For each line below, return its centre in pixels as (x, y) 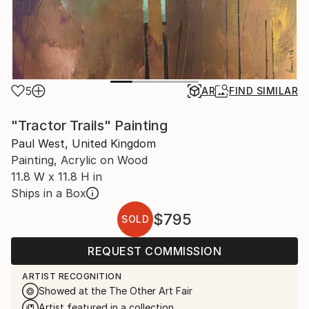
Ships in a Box (49, 193)
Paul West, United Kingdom (83, 143)
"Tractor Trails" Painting (89, 126)
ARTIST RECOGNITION (72, 276)
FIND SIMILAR (263, 91)
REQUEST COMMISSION (154, 251)
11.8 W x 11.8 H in (57, 177)
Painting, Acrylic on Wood (79, 160)
